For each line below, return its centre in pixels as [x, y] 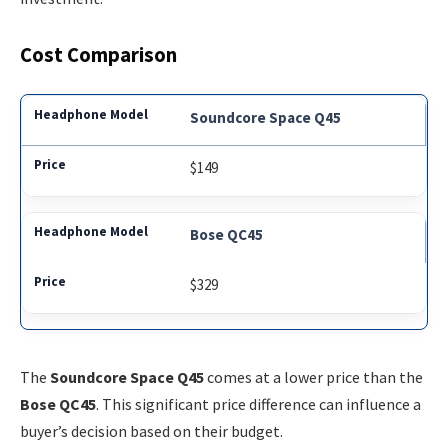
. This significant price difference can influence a [258, 403]
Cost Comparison [98, 54]
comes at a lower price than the [313, 376]
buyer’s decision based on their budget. [151, 430]
